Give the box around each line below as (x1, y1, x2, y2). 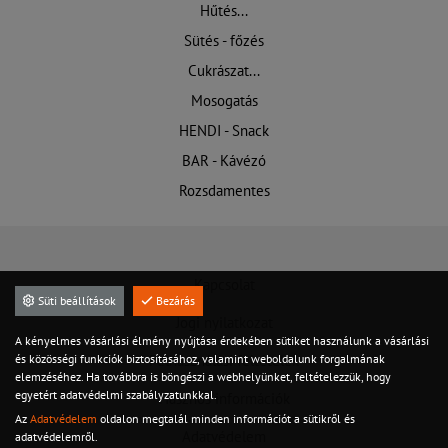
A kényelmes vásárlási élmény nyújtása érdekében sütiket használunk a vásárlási (15, 333, 429, 348)
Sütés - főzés (184, 31, 264, 51)
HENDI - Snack (179, 121, 269, 141)
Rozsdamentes (178, 181, 270, 201)
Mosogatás (190, 91, 258, 111)
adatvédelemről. (15, 429, 98, 444)
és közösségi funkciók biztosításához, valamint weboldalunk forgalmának (15, 351, 385, 366)
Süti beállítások (35, 293, 116, 308)
